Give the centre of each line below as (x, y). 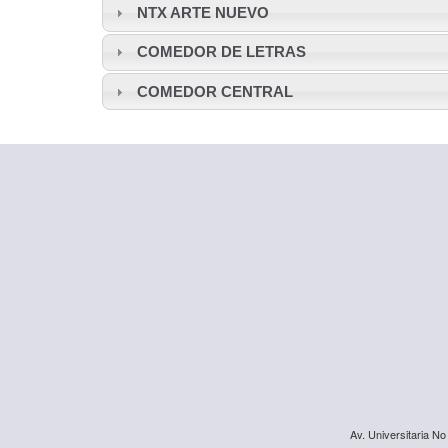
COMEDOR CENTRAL (214, 91)
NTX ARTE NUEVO (202, 12)
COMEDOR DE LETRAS (221, 52)
